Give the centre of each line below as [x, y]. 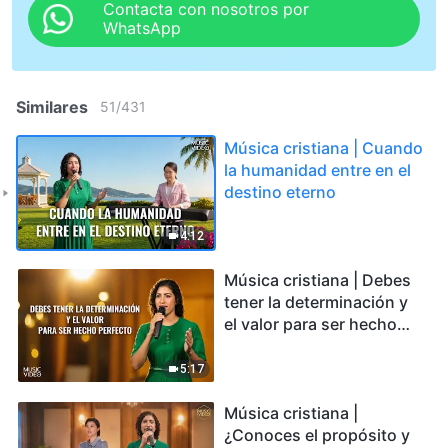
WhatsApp [142, 27]
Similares [52, 106]
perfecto [257, 346]
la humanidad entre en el [317, 169]
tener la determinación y [316, 302]
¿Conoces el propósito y [317, 434]
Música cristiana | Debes [317, 280]
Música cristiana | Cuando [323, 147]
